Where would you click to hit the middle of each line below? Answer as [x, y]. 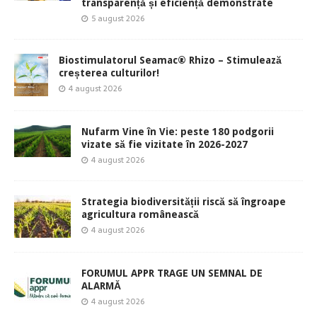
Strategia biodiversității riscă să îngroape [184, 202]
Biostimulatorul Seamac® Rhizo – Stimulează [170, 60]
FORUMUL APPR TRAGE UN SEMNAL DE [172, 273]
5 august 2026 [118, 19]
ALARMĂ [101, 286]
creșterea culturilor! [109, 73]
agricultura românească [140, 215]
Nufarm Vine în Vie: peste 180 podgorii [178, 132]
